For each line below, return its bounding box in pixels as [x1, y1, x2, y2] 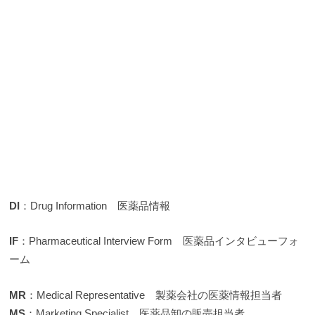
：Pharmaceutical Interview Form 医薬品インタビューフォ [18, 235, 300, 247]
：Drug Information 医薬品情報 [20, 199, 171, 212]
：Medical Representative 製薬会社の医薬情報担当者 [26, 288, 283, 301]
